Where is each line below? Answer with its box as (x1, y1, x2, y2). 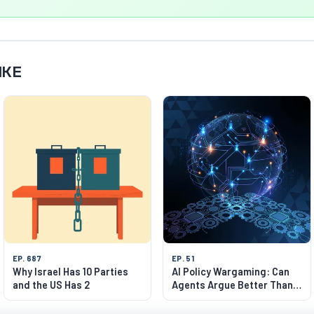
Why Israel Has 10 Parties (12, 265, 128, 278)
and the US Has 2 (12, 278, 90, 291)
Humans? (172, 292, 214, 304)
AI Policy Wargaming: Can (172, 265, 289, 278)
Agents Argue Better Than (172, 278, 293, 291)
